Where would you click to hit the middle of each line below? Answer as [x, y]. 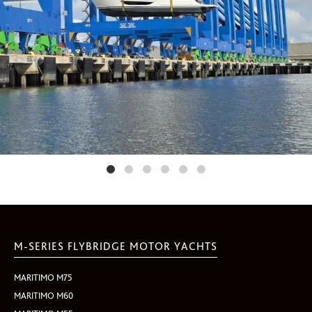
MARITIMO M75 [43, 278]
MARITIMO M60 [44, 296]
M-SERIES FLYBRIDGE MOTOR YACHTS [116, 246]
